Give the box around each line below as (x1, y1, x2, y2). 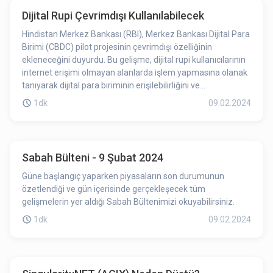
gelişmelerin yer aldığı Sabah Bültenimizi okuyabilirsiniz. (22, 197, 235, 207)
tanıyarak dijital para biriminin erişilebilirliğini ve (22, 80, 200, 90)
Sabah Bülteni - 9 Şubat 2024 (22, 151, 163, 164)
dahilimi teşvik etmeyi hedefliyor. (22, 119, 146, 129)
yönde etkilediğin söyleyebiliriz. (22, 2, 140, 12)
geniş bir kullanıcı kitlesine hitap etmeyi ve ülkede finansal (22, 106, 241, 116)
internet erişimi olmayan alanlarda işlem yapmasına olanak (22, 68, 247, 77)
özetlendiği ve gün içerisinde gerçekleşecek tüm (22, 184, 205, 194)
